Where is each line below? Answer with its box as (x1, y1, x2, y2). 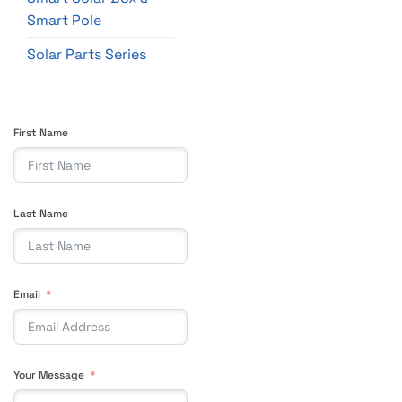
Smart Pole (27, 11, 101, 31)
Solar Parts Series (27, 45, 146, 65)
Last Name (13, 206, 68, 222)
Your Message (13, 368, 84, 383)
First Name (13, 126, 68, 141)
